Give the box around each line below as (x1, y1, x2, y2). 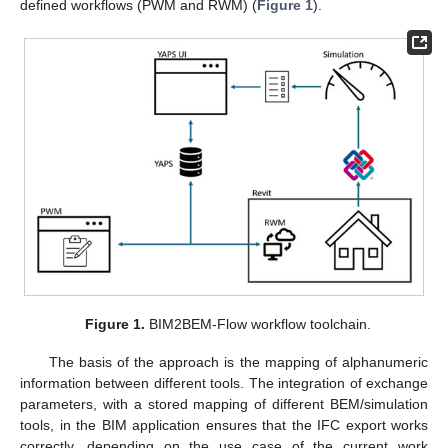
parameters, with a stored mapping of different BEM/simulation (20, 395, 428, 412)
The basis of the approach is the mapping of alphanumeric (48, 353, 428, 370)
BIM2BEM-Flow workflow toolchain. (145, 315, 372, 332)
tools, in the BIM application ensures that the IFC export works (20, 416, 428, 433)
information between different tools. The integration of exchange (20, 374, 428, 391)
